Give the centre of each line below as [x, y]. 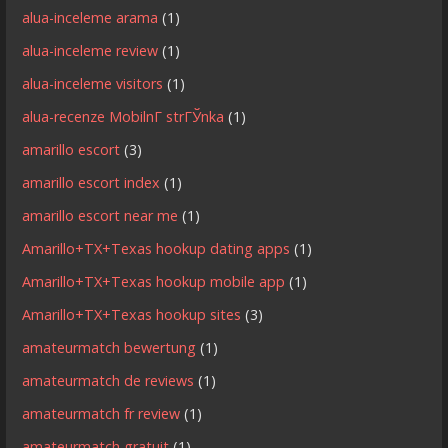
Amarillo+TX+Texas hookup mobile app [154, 282]
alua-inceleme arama [90, 18]
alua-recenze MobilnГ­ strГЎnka [123, 117]
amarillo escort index [91, 183]
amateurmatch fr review [101, 414]
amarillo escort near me [100, 216]
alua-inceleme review [90, 51]
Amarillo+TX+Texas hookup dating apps [156, 249]
